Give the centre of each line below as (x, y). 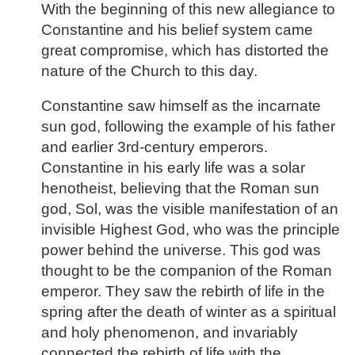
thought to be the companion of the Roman (187, 271)
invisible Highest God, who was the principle (191, 230)
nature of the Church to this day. (149, 71)
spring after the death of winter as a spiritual (189, 312)
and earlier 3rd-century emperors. (155, 147)
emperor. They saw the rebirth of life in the (183, 292)
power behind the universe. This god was (181, 250)
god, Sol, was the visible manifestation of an (190, 209)
